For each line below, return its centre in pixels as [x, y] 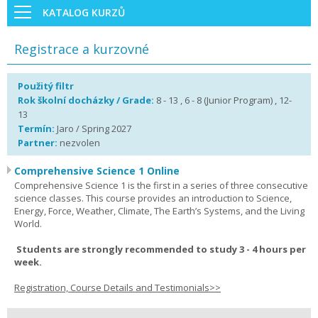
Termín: [37, 128]
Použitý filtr [46, 86]
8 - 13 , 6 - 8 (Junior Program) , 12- [224, 100]
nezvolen [79, 143]
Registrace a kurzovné [82, 49]
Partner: [38, 143]
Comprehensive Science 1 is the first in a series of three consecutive [161, 185]
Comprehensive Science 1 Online [97, 171]
